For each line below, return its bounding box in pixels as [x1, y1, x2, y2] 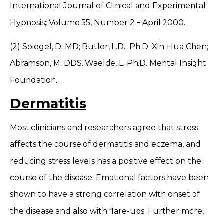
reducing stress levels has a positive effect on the [10, 156, 201, 165]
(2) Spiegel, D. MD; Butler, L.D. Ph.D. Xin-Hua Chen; [10, 41, 208, 51]
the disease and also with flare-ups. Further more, [10, 206, 204, 216]
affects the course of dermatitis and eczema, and [10, 139, 201, 149]
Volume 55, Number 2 [47, 18, 137, 27]
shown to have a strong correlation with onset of [10, 189, 200, 199]
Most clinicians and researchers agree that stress [10, 122, 198, 132]
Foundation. [10, 75, 57, 84]
